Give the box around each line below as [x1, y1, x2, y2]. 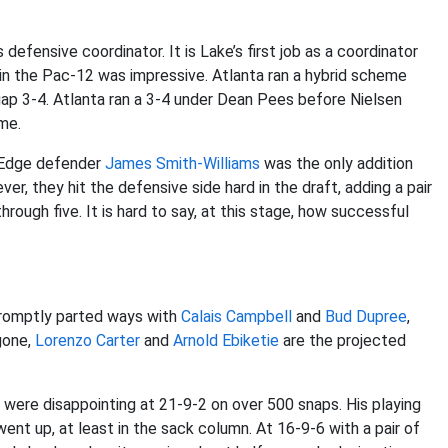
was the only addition [260, 154, 413, 173]
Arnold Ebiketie [173, 331, 279, 350]
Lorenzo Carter [35, 331, 140, 350]
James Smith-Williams [105, 154, 260, 173]
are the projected [279, 331, 406, 350]
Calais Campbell [181, 307, 292, 326]
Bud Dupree [325, 307, 407, 326]
